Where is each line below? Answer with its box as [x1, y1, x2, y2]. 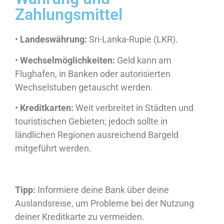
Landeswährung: [20, 34, 87, 45]
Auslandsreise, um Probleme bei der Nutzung [15, 197, 194, 208]
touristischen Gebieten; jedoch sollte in [15, 116, 167, 127]
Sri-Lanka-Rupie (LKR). [87, 34, 178, 45]
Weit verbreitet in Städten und [73, 102, 193, 113]
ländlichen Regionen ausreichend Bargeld [15, 129, 178, 140]
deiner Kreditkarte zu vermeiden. [15, 211, 144, 222]
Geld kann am [115, 54, 171, 65]
